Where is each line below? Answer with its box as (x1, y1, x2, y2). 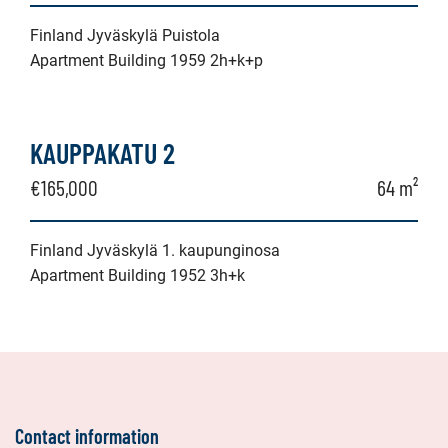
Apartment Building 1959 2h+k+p (30, 51, 263, 70)
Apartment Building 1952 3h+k (30, 266, 245, 285)
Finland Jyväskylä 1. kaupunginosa (30, 241, 280, 260)
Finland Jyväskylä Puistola (30, 26, 220, 45)
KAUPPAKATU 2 (30, 136, 175, 170)
